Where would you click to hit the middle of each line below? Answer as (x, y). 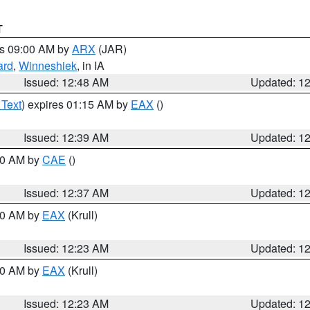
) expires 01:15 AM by (76, 104)
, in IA (91, 65)
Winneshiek (48, 65)
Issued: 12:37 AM (66, 193)
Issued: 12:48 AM (66, 82)
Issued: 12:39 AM (66, 137)
